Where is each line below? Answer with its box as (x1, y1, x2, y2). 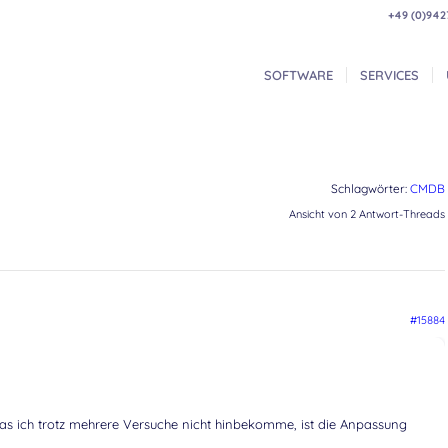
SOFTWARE (264, 67, 334, 83)
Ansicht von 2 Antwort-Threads (288, 207, 445, 222)
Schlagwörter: (330, 181, 410, 197)
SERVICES (360, 67, 420, 83)
